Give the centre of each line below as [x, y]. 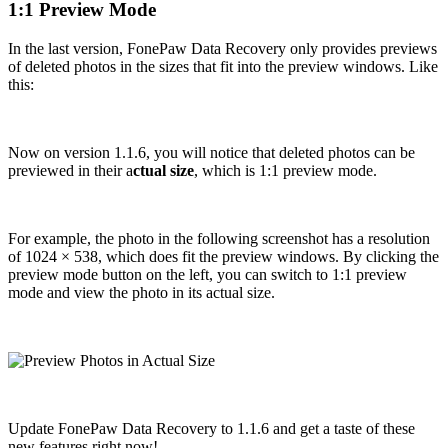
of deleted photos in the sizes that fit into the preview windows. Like [223, 66]
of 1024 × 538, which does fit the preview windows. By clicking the [223, 256]
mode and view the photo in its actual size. [141, 292]
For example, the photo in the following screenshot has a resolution [219, 238]
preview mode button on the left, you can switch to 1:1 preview [207, 274]
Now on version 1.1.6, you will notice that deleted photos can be [211, 152]
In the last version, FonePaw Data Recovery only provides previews [222, 48]
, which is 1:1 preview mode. [285, 170]
